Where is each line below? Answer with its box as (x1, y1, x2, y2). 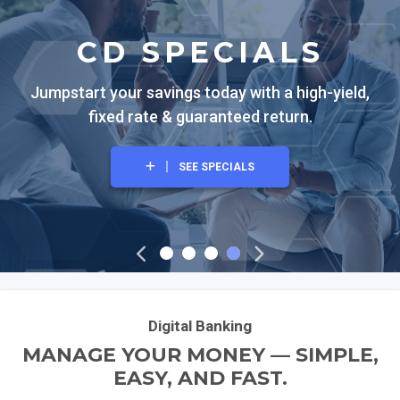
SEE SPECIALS (179, 161, 254, 173)
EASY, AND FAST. (112, 366, 287, 390)
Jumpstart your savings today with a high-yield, (30, 83, 370, 102)
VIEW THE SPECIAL (166, 189, 267, 203)
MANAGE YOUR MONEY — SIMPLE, (21, 343, 379, 367)
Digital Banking (148, 317, 252, 335)
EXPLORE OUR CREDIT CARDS (138, 189, 295, 203)
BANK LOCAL (181, 189, 252, 203)
